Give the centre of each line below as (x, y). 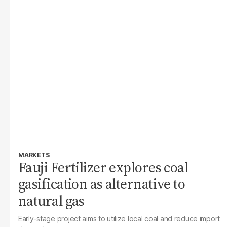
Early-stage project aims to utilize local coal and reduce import (119, 219)
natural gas (51, 201)
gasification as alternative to (102, 184)
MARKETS (34, 155)
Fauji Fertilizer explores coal (103, 167)
